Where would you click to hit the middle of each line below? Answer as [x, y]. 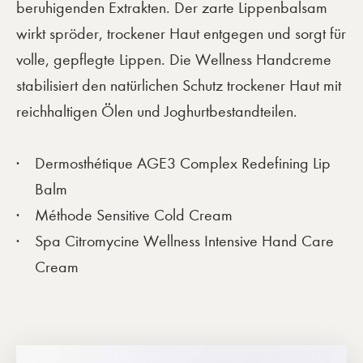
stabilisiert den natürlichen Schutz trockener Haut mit [179, 85]
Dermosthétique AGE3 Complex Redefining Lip [183, 163]
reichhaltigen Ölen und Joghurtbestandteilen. [157, 111]
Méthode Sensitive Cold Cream [134, 215]
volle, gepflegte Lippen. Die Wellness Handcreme [174, 59]
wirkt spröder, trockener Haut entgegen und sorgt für [181, 33]
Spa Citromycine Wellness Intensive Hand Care [184, 241]
